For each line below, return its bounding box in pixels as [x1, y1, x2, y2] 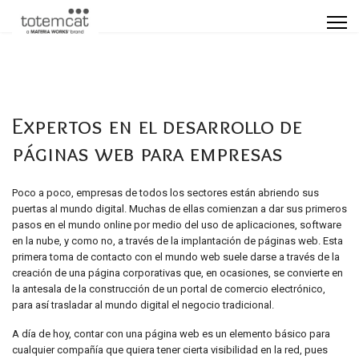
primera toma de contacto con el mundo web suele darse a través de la [12, 251, 340, 263]
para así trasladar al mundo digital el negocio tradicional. [12, 299, 274, 311]
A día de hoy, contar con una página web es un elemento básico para [12, 328, 330, 340]
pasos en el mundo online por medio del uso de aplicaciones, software [12, 219, 341, 231]
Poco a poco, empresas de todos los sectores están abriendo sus [12, 187, 319, 199]
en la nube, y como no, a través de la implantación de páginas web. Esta [12, 235, 343, 247]
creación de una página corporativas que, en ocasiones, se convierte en [12, 267, 343, 279]
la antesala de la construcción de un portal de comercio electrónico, [12, 283, 325, 295]
